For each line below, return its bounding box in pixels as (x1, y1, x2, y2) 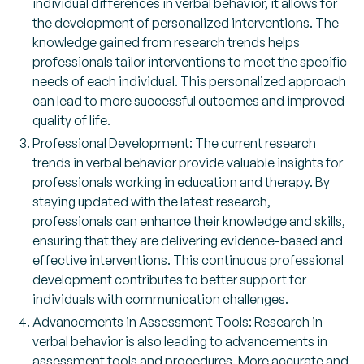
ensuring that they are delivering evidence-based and (32, 232, 343, 249)
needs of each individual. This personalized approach (32, 73, 346, 90)
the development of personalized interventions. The (32, 15, 339, 32)
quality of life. (32, 112, 110, 129)
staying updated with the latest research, (32, 193, 271, 210)
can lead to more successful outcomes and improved (32, 93, 344, 110)
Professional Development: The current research (32, 135, 316, 152)
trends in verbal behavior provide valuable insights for (32, 154, 343, 171)
